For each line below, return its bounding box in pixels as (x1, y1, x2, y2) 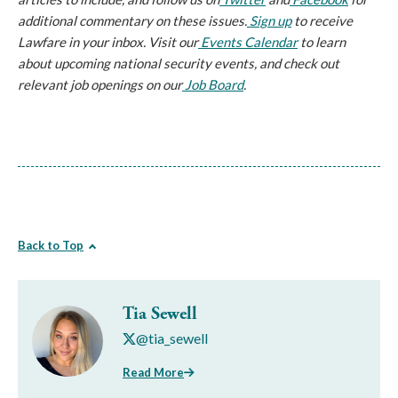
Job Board (185, 76, 243, 92)
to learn (298, 34, 346, 50)
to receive (291, 12, 353, 28)
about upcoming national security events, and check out (18, 55, 339, 71)
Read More (123, 364, 184, 379)
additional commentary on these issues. (18, 12, 247, 28)
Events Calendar (201, 34, 298, 50)
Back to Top (18, 238, 84, 252)
